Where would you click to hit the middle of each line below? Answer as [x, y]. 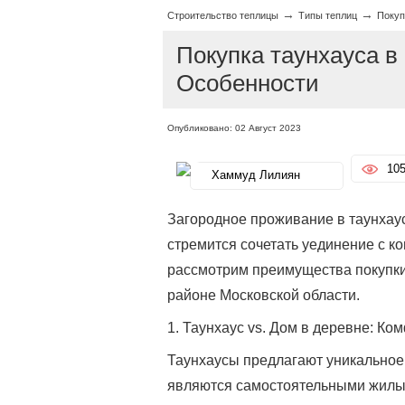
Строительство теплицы [222, 15]
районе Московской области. [263, 295]
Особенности [247, 83]
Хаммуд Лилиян [255, 175]
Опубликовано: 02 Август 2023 [234, 128]
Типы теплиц [327, 15]
